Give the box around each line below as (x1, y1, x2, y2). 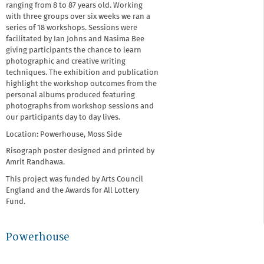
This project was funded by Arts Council (6, 175, 143, 183)
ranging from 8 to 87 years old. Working (6, 2, 143, 10)
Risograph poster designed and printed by (6, 147, 154, 156)
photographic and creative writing (6, 58, 126, 66)
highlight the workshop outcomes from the (6, 80, 157, 88)
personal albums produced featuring (6, 91, 135, 100)
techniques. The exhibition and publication (6, 69, 159, 77)
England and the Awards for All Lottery (6, 186, 139, 194)
